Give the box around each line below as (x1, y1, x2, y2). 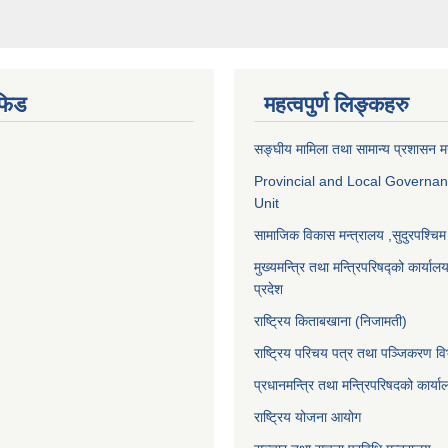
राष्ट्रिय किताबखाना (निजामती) (254, 313, 407, 330)
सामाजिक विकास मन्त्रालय (254, 227, 384, 244)
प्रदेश (254, 281, 287, 298)
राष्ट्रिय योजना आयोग (254, 409, 361, 426)
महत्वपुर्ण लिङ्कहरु (264, 92, 409, 118)
